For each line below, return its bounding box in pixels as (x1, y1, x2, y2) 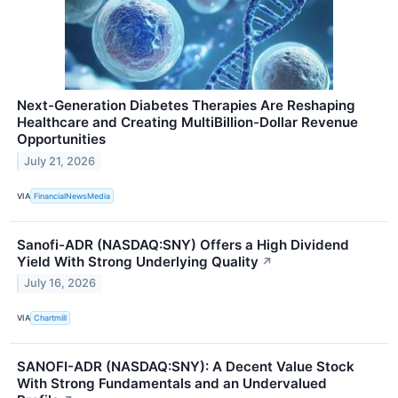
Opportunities (17, 131, 106, 148)
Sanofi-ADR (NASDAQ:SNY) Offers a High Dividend (17, 235, 349, 253)
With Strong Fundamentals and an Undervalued (17, 374, 327, 392)
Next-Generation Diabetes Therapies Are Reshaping (17, 97, 355, 115)
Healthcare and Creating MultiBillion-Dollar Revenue (17, 114, 358, 131)
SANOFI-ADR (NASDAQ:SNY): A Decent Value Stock (17, 357, 354, 375)
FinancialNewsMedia (34, 190, 111, 201)
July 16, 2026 (24, 276, 97, 291)
